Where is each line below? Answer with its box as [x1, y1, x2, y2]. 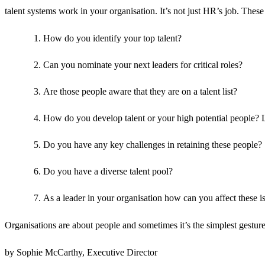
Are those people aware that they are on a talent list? [43, 86, 237, 97]
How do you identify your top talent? [43, 33, 182, 44]
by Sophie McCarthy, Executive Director [5, 247, 157, 258]
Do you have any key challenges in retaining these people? [43, 140, 262, 150]
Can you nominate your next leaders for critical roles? [43, 60, 243, 70]
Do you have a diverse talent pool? [43, 166, 173, 177]
